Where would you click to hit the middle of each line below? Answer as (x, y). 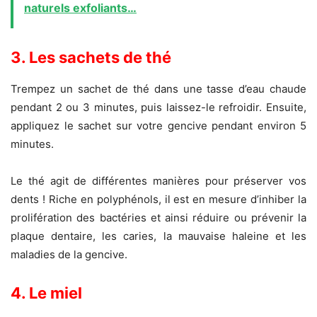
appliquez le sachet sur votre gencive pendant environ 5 (158, 126)
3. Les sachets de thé (91, 58)
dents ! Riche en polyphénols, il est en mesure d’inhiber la (158, 200)
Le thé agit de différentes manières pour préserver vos (158, 181)
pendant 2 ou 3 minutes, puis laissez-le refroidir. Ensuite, (158, 108)
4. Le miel (46, 293)
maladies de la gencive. (69, 255)
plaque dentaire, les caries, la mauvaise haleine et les (158, 236)
